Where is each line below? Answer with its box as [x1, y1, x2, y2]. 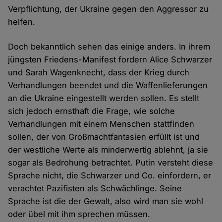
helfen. [8, 17, 36, 27]
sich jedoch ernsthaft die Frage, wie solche [8, 106, 175, 116]
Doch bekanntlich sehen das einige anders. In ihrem [8, 42, 211, 52]
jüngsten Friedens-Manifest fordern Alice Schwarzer [8, 55, 213, 65]
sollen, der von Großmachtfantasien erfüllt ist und [8, 132, 200, 142]
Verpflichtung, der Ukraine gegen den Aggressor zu [8, 4, 209, 14]
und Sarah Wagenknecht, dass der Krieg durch [8, 67, 190, 78]
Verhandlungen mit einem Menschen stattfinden [8, 119, 195, 129]
